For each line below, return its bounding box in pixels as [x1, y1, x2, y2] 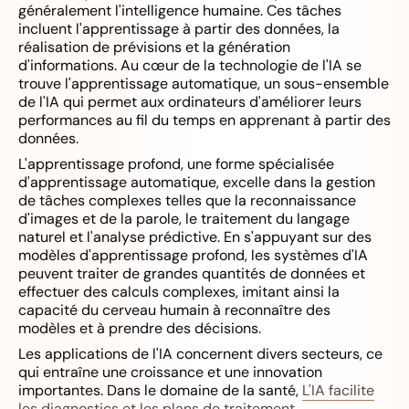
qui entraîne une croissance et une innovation [18, 362, 322, 382]
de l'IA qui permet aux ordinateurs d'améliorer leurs [18, 92, 362, 111]
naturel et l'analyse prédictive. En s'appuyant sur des [18, 227, 372, 246]
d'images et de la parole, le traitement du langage [18, 209, 350, 228]
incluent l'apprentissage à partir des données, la [18, 19, 340, 38]
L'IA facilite [302, 381, 374, 400]
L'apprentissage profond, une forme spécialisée [18, 154, 334, 173]
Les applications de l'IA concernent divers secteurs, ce [18, 344, 383, 363]
